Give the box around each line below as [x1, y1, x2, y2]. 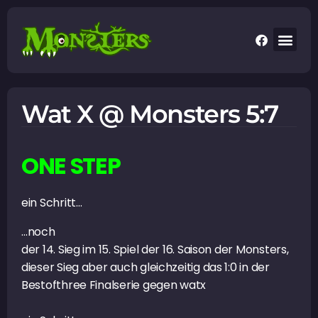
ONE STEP [21, 149, 121, 182]
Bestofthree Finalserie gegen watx [21, 276, 207, 293]
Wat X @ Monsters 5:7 [21, 98, 278, 129]
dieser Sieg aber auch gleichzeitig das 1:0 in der [21, 258, 270, 275]
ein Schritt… [21, 194, 82, 211]
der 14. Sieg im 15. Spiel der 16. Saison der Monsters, [21, 241, 289, 258]
